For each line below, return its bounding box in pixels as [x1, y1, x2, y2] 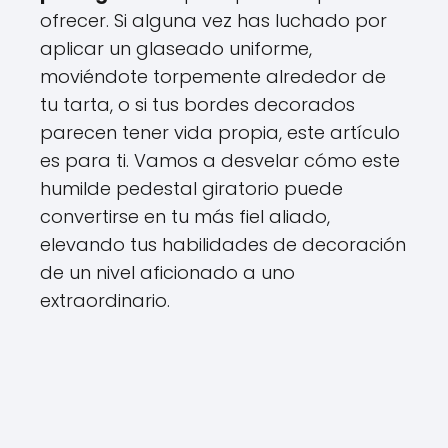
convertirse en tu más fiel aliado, [40, 204, 330, 229]
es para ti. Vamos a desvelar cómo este [40, 148, 400, 173]
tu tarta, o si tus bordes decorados [40, 92, 355, 117]
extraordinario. [40, 288, 170, 313]
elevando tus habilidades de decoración [40, 232, 406, 257]
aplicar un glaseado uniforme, [40, 36, 312, 61]
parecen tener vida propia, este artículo [40, 120, 400, 145]
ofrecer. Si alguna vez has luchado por [40, 8, 387, 33]
